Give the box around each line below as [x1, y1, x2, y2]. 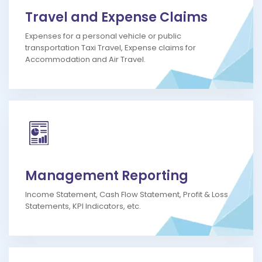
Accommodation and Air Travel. [25, 54, 146, 65]
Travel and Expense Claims [25, 8, 208, 27]
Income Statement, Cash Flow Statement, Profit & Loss [25, 189, 228, 201]
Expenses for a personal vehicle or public [25, 30, 181, 42]
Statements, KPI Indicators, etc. [25, 201, 141, 212]
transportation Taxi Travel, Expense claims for [25, 42, 196, 54]
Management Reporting [25, 167, 188, 185]
